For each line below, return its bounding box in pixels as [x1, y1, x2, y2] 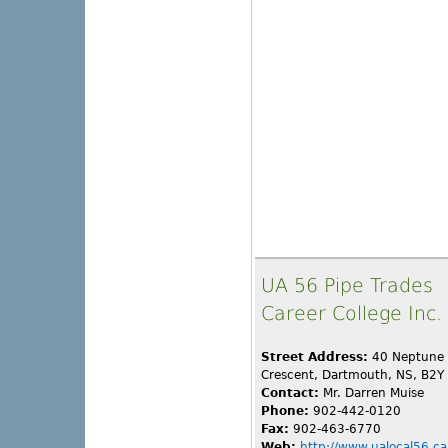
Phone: [261, 404, 309, 419]
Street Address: [261, 350, 368, 365]
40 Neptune [368, 350, 444, 365]
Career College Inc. [261, 302, 442, 326]
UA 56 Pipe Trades [261, 274, 433, 298]
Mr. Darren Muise [319, 386, 424, 401]
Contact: [261, 386, 319, 401]
